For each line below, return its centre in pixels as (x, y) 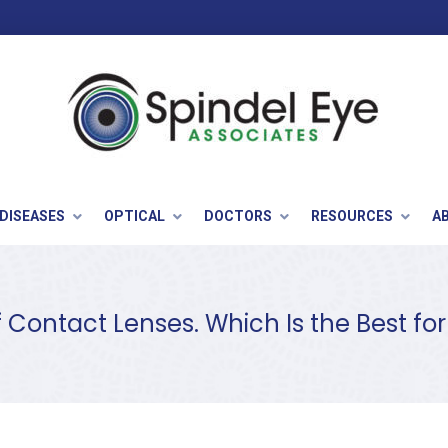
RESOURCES (352, 215)
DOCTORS (238, 215)
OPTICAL (134, 215)
